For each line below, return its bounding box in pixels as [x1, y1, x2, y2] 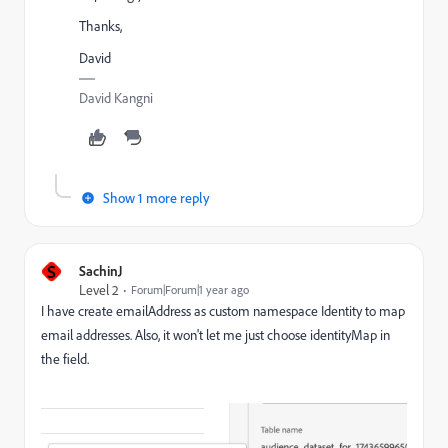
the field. [41, 350, 89, 368]
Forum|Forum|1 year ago [131, 282, 249, 298]
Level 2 [79, 281, 119, 299]
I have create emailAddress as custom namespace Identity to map [41, 302, 405, 320]
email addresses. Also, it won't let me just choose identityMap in [41, 326, 390, 344]
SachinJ [79, 262, 123, 280]
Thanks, [79, 17, 122, 35]
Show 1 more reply [103, 189, 210, 207]
